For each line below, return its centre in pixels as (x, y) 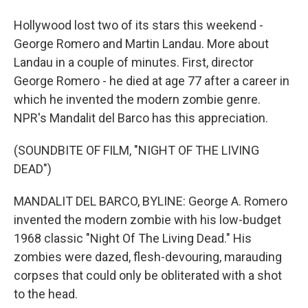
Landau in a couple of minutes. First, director (134, 62)
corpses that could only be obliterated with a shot (148, 275)
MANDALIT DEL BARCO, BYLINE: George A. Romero (151, 201)
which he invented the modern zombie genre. (137, 99)
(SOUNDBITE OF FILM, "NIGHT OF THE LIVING (136, 150)
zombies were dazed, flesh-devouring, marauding (148, 257)
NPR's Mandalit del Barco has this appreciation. (141, 118)
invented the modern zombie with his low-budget (147, 220)
